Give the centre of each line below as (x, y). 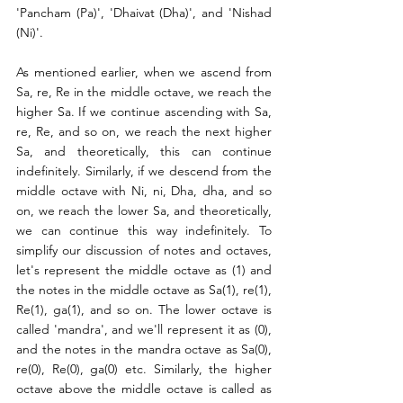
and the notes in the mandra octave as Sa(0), (144, 349)
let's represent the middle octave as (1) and (144, 270)
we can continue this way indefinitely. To (144, 231)
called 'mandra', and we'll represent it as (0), (144, 330)
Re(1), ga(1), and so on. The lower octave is (144, 310)
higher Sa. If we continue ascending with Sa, (144, 112)
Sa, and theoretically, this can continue (144, 152)
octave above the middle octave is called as (144, 389)
